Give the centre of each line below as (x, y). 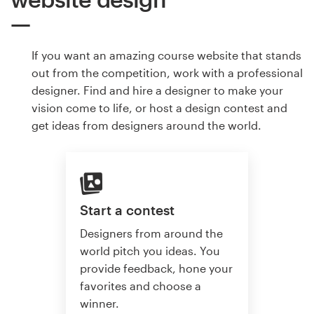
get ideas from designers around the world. (146, 125)
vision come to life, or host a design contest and (159, 108)
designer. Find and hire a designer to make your (157, 90)
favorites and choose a (141, 285)
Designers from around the (151, 233)
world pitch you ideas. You (150, 250)
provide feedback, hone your (156, 268)
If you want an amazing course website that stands (166, 55)
